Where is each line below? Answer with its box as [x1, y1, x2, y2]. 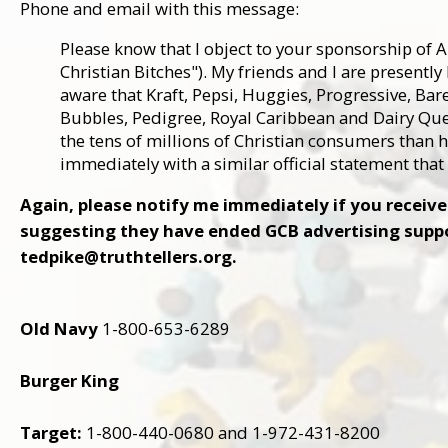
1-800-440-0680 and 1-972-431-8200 [82, 420, 380, 444]
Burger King [20, 368, 123, 392]
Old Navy [20, 316, 98, 340]
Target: [20, 420, 82, 444]
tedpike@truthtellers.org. [20, 244, 237, 268]
